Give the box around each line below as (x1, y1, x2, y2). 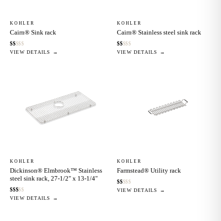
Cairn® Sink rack (10, 29, 56, 37)
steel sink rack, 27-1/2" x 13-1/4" (10, 175, 98, 183)
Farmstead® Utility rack (117, 167, 181, 175)
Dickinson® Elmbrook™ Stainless (10, 167, 102, 175)
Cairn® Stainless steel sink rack (117, 29, 201, 37)
